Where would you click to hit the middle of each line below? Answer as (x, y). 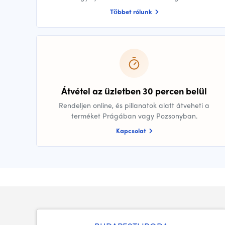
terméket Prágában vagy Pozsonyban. (134, 116)
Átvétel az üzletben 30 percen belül (134, 91)
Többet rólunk (132, 12)
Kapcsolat (132, 131)
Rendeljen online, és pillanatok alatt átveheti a (134, 105)
